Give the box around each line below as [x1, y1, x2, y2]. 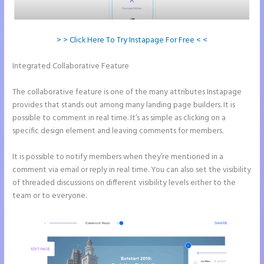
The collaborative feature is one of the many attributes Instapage [12, 85, 242, 98]
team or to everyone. [12, 189, 87, 202]
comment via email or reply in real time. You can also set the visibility [12, 163, 252, 176]
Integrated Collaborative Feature [12, 60, 131, 72]
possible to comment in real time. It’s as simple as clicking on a [12, 111, 226, 124]
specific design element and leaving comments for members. [12, 124, 224, 137]
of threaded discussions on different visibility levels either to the [12, 176, 236, 189]
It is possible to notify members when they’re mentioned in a [12, 150, 224, 163]
